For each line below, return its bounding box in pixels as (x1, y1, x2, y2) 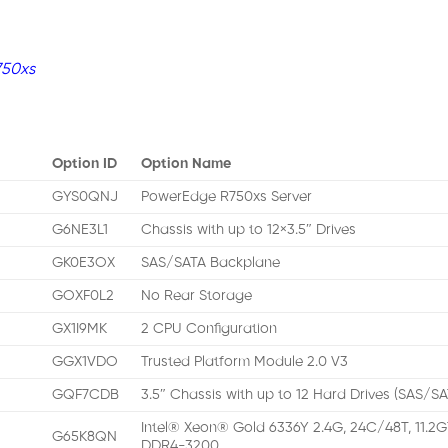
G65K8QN (52, 429, 118, 446)
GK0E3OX (52, 255, 116, 272)
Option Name (141, 156, 232, 173)
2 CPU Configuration (141, 321, 278, 338)
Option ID (52, 156, 118, 173)
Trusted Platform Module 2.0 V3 (141, 354, 349, 371)
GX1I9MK (52, 321, 108, 338)
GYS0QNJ (52, 189, 119, 206)
